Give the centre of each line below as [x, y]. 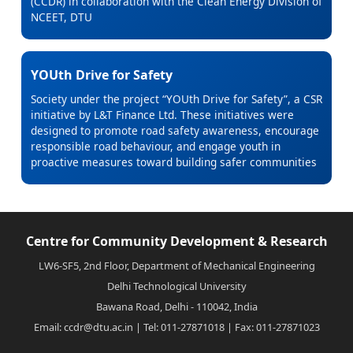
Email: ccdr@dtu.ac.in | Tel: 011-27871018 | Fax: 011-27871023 [176, 327]
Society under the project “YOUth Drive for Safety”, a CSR [176, 99]
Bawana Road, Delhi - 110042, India [176, 307]
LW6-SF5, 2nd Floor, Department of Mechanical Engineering [176, 266]
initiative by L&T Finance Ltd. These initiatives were [162, 115]
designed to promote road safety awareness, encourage [175, 131]
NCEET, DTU [61, 17]
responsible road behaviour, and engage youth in [156, 147]
